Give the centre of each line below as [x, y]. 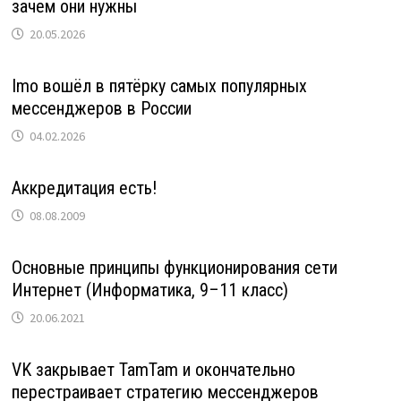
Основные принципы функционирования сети [174, 267]
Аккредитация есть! [84, 188]
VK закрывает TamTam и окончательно [153, 369]
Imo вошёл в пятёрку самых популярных [159, 85]
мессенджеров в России [101, 108]
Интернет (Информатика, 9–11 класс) [149, 290]
